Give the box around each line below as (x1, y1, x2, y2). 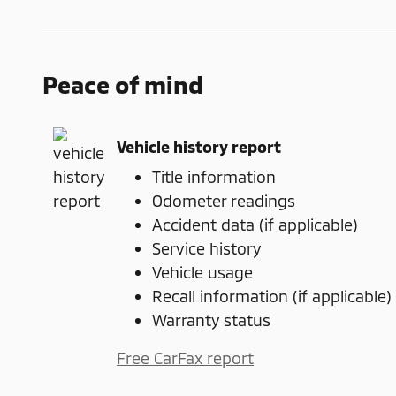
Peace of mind (42, 70, 203, 99)
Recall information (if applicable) (152, 286, 392, 307)
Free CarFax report (117, 348, 254, 369)
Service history (152, 239, 261, 259)
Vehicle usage (152, 263, 253, 283)
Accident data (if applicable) (152, 215, 358, 235)
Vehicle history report (117, 136, 281, 156)
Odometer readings (152, 191, 295, 211)
